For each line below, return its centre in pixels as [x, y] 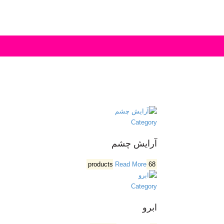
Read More [130, 164]
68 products [152, 164]
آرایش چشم [134, 143]
